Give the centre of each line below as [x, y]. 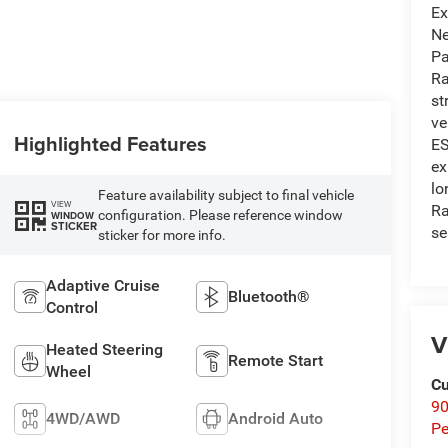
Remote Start [276, 360]
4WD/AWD [82, 418]
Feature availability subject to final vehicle [225, 195]
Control [71, 307]
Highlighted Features [110, 144]
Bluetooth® [269, 296]
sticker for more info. [161, 235]
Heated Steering [104, 349]
